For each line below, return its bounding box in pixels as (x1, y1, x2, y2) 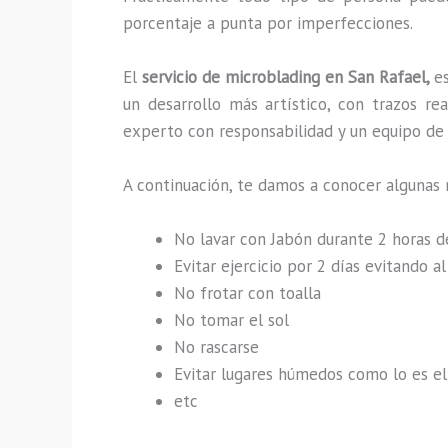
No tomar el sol (174, 309, 289, 332)
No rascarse (174, 336, 264, 359)
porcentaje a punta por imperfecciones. (123, 11, 413, 34)
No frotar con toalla (174, 282, 321, 305)
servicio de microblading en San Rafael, (142, 66, 434, 89)
